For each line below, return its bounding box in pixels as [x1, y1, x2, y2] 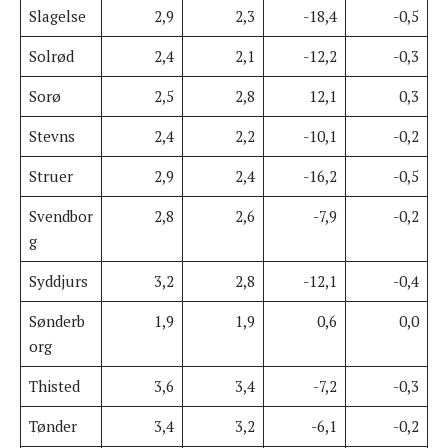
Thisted [28, 375, 80, 396]
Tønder [28, 415, 77, 436]
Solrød [28, 45, 74, 66]
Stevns [28, 125, 75, 146]
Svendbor [28, 205, 93, 226]
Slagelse [28, 5, 86, 26]
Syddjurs [28, 270, 88, 291]
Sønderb [28, 310, 85, 331]
